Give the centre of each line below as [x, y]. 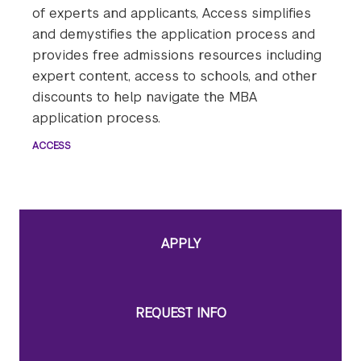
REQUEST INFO [180, 313]
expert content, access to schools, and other [175, 77]
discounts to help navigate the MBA [145, 98]
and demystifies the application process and [174, 35]
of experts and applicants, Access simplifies [172, 14]
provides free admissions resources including [177, 56]
